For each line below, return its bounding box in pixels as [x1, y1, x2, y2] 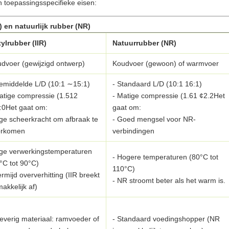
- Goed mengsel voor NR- [112, 115, 196, 123]
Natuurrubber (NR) [112, 39, 176, 47]
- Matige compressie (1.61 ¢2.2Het [112, 91, 225, 100]
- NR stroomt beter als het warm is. [112, 176, 225, 185]
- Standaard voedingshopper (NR [112, 215, 220, 223]
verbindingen [112, 127, 154, 135]
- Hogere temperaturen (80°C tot [112, 153, 218, 161]
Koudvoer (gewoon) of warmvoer [112, 59, 219, 67]
